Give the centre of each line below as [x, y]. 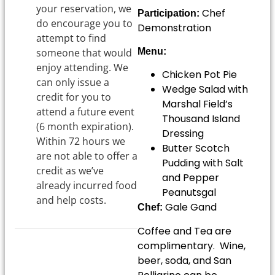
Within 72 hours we [81, 141]
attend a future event [85, 111]
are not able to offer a [87, 156]
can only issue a [73, 82]
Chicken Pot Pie [199, 75]
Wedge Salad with [205, 90]
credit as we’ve [70, 170]
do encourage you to [84, 23]
